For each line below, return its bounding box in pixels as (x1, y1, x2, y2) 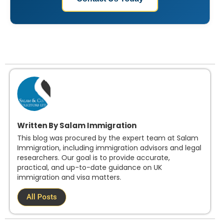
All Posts (27, 192, 57, 201)
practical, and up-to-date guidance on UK (17, 163, 162, 173)
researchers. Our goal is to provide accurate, (17, 153, 170, 163)
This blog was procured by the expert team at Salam (17, 133, 198, 143)
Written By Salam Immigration (17, 120, 137, 131)
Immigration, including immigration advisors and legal (17, 143, 201, 153)
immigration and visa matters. (17, 172, 121, 183)
